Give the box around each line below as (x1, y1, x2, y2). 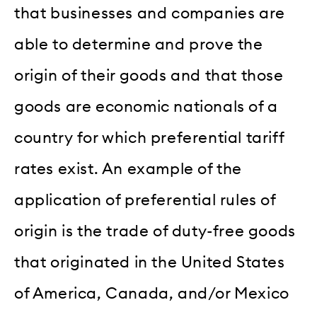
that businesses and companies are (14, 6, 285, 22)
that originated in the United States (14, 255, 285, 271)
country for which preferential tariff (14, 130, 284, 146)
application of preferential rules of (14, 192, 276, 209)
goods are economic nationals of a (14, 99, 278, 115)
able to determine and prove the (14, 37, 263, 53)
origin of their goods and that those (14, 68, 284, 84)
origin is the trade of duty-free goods (14, 224, 296, 240)
